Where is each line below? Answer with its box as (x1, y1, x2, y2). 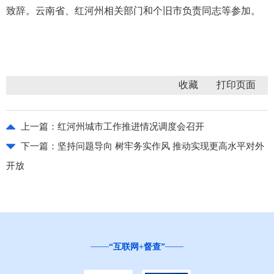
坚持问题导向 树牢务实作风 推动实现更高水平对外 (57, 141, 264, 151)
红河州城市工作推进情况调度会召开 (57, 121, 204, 131)
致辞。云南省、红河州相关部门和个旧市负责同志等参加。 (6, 5, 261, 16)
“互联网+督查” (109, 242, 165, 251)
